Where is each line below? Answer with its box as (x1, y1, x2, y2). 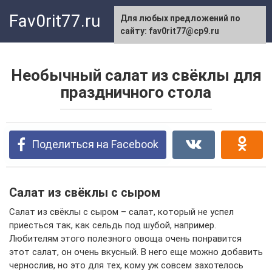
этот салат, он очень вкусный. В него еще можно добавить (9, 246, 263, 257)
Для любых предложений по (120, 13, 240, 23)
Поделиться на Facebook (32, 138, 158, 151)
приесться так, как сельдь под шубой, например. (9, 220, 216, 231)
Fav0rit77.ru (9, 11, 100, 31)
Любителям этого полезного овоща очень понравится (9, 233, 242, 244)
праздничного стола (61, 83, 211, 101)
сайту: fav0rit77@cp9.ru (120, 26, 219, 36)
